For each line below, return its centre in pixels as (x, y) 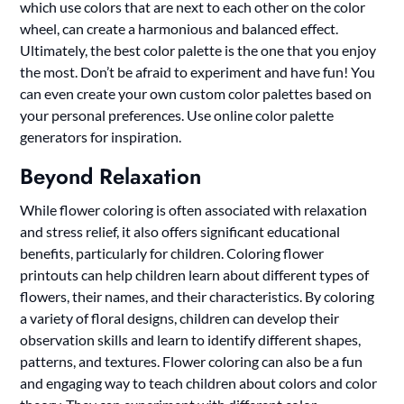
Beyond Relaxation (111, 176)
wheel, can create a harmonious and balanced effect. (179, 28)
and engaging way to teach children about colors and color (199, 382)
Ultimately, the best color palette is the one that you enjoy (198, 50)
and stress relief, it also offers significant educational (180, 231)
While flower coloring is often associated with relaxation (194, 209)
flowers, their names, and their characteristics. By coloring (197, 296)
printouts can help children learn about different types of (195, 274)
